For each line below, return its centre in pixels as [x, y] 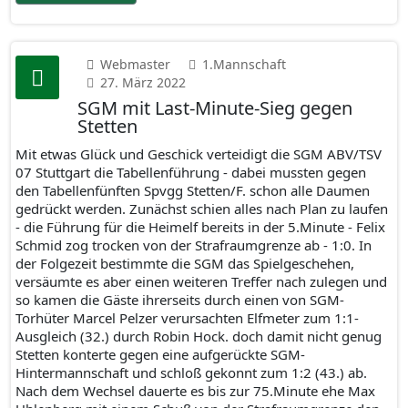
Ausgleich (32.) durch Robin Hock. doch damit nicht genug [199, 336]
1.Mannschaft [244, 64]
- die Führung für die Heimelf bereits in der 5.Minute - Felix [200, 227]
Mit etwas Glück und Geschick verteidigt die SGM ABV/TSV [199, 154]
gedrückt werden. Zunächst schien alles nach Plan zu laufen [202, 209]
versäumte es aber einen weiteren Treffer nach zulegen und [201, 281]
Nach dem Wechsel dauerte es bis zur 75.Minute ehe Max [195, 391]
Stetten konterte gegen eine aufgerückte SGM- [160, 354]
